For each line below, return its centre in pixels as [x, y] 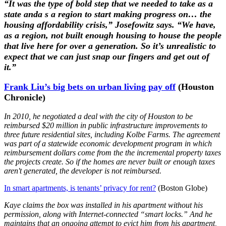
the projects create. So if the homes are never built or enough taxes [109, 161]
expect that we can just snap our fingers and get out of [107, 56]
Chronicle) [25, 97]
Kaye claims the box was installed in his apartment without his [103, 205]
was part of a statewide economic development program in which [108, 143]
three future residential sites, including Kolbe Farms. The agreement [112, 134]
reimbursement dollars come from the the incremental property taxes [112, 152]
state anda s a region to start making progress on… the [108, 14]
